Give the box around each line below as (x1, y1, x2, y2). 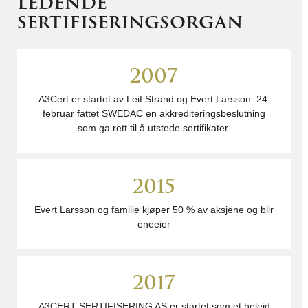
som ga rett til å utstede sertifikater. (78, 122, 230, 133)
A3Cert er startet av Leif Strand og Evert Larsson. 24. (38, 93, 270, 104)
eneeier (137, 219, 170, 230)
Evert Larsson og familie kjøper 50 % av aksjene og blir (34, 204, 274, 215)
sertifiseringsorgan (17, 6, 243, 36)
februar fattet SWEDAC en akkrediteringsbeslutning (43, 108, 265, 119)
